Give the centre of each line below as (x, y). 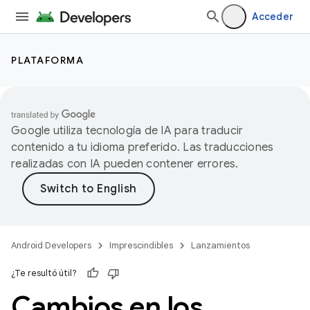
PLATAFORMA (47, 60)
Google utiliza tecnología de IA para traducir (127, 131)
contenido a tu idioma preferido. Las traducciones (143, 147)
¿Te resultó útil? (44, 273)
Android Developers (51, 245)
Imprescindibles (141, 245)
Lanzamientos (220, 245)
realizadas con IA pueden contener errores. (125, 164)
